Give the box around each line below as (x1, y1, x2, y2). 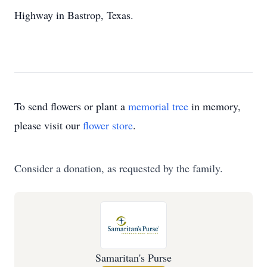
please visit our (14, 118, 83, 132)
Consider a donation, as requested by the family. (14, 161, 223, 175)
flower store (83, 118, 133, 132)
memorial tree (128, 99, 188, 113)
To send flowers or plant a (14, 99, 128, 113)
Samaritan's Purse (95, 250, 172, 265)
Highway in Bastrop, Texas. (14, 8, 133, 22)
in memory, (188, 99, 241, 113)
